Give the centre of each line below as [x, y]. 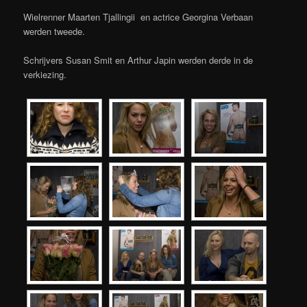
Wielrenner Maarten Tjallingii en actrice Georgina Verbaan [138, 17]
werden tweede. [54, 32]
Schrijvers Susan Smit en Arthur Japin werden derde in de [138, 60]
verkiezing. [45, 75]
